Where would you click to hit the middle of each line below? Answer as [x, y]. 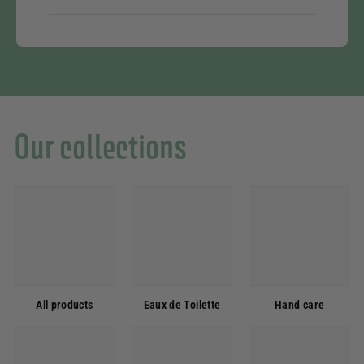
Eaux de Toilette [182, 304]
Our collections [100, 147]
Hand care [300, 304]
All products [65, 304]
